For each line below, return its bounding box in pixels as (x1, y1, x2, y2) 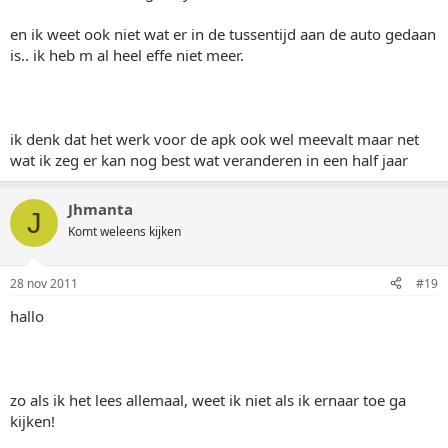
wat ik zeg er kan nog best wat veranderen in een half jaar (10, 150, 408, 170)
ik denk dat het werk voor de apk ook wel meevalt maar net (10, 129, 419, 149)
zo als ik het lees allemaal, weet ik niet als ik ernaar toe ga (10, 389, 406, 410)
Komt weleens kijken (68, 223, 181, 240)
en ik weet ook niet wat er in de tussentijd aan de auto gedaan (10, 24, 436, 44)
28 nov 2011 (10, 274, 78, 292)
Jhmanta (68, 199, 133, 219)
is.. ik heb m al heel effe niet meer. (10, 45, 244, 65)
